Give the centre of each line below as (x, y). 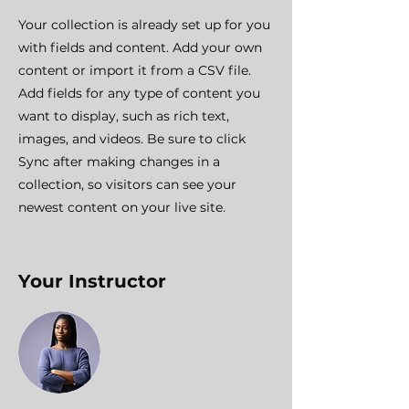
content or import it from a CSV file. (135, 70)
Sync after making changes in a (119, 162)
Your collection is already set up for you (144, 25)
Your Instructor (92, 281)
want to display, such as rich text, (124, 116)
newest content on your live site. (122, 207)
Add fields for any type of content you (139, 93)
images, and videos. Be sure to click (132, 139)
